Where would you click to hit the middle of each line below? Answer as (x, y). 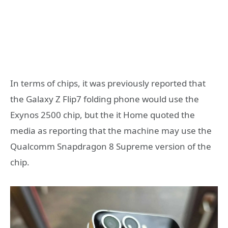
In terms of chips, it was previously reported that (108, 83)
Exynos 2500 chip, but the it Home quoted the (103, 115)
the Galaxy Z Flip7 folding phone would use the (105, 99)
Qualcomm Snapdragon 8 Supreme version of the (111, 147)
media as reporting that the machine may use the (111, 131)
